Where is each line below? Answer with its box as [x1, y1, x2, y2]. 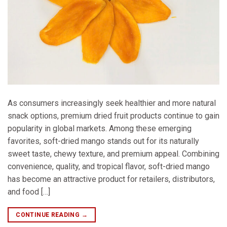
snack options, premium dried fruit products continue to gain [8, 110, 219, 121]
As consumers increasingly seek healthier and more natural [8, 98, 216, 108]
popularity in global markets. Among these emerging [8, 123, 192, 133]
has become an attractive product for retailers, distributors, [8, 174, 215, 184]
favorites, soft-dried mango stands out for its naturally [8, 136, 199, 146]
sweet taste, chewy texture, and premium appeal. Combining [8, 148, 219, 159]
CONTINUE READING [16, 211, 82, 218]
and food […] [8, 186, 50, 197]
